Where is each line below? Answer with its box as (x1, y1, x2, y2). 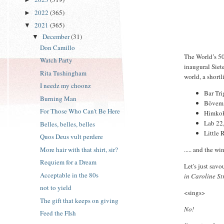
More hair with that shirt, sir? (40, 144, 118, 154)
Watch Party (40, 55, 73, 65)
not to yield (40, 183, 72, 192)
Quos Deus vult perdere (40, 132, 103, 141)
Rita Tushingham (40, 68, 87, 77)
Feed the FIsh (40, 208, 76, 218)
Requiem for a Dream (40, 157, 97, 167)
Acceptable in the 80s (40, 170, 99, 179)
